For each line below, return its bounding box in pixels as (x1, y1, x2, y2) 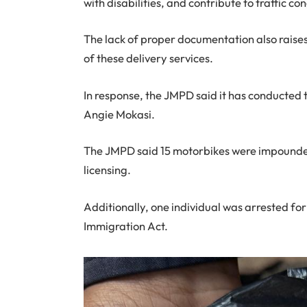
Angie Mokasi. (84, 106, 155, 121)
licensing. (84, 162, 131, 177)
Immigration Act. (84, 218, 168, 233)
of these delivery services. (84, 51, 213, 66)
